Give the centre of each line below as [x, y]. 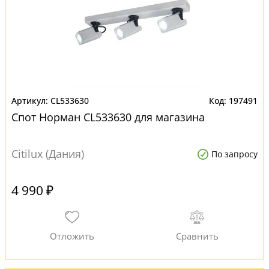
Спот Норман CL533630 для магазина [108, 117]
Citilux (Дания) [48, 154]
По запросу [234, 154]
